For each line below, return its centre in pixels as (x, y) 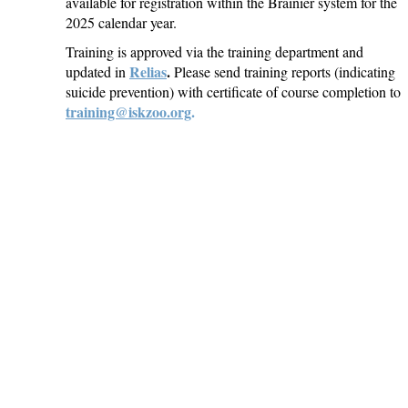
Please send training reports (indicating (283, 71)
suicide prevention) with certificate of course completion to (233, 91)
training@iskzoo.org (128, 111)
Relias (148, 71)
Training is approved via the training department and (214, 51)
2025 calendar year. (123, 22)
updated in (97, 71)
